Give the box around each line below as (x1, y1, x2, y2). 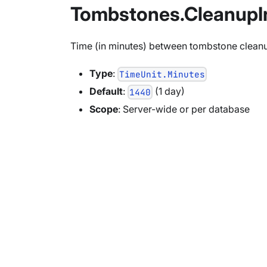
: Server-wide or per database (118, 103, 250, 115)
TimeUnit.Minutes (119, 68, 206, 80)
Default (89, 85, 123, 97)
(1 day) (153, 85, 185, 97)
